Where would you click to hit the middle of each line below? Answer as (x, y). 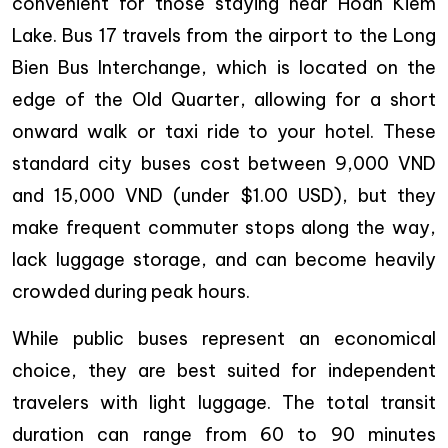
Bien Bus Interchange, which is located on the (224, 68)
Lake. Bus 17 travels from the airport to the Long (224, 36)
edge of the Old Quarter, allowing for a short (224, 100)
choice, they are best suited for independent (224, 371)
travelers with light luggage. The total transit (224, 403)
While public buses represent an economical (224, 339)
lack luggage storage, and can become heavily (224, 260)
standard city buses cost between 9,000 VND (224, 164)
